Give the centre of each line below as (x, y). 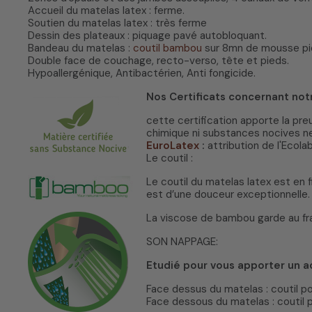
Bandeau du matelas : (80, 48)
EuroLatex (174, 146)
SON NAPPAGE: (182, 242)
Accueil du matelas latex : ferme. (106, 11)
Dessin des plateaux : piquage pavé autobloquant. (147, 36)
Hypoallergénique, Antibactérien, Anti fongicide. (142, 73)
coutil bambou (167, 48)
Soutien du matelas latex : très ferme (117, 23)
